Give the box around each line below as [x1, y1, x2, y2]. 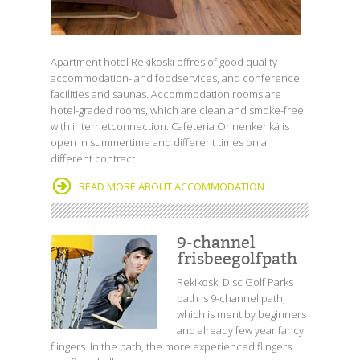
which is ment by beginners [177, 307, 306, 321]
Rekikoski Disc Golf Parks [177, 275, 293, 289]
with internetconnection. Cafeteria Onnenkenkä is [51, 119, 289, 133]
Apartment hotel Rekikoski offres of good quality [51, 55, 277, 69]
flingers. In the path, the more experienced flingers [51, 339, 292, 354]
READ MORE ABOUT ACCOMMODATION [79, 179, 264, 194]
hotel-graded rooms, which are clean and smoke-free [51, 103, 304, 117]
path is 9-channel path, [177, 291, 285, 305]
